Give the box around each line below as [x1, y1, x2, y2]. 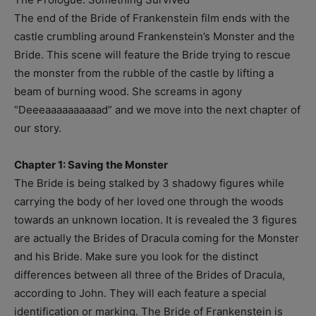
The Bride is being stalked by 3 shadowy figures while [14, 176, 284, 190]
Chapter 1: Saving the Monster [14, 157, 168, 171]
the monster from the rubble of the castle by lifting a [14, 66, 274, 80]
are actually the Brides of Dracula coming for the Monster [14, 231, 299, 245]
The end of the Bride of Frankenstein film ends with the [14, 11, 290, 25]
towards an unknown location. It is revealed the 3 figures [14, 212, 297, 226]
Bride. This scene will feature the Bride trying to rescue [14, 47, 291, 61]
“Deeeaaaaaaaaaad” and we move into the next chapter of [14, 102, 300, 116]
